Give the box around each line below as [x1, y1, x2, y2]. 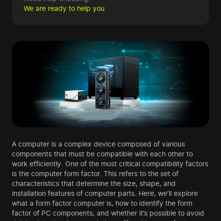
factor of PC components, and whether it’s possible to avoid [12, 209, 204, 218]
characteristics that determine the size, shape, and [12, 179, 176, 188]
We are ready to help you [24, 4, 105, 12]
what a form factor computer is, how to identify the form [12, 199, 192, 208]
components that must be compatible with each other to [12, 149, 193, 158]
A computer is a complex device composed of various [12, 140, 185, 148]
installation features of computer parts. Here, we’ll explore [12, 189, 198, 198]
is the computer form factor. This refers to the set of [12, 169, 179, 178]
